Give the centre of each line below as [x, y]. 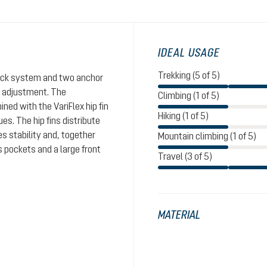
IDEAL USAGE [189, 52]
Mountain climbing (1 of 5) [207, 136]
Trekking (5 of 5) [189, 75]
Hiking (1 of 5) [183, 116]
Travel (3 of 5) [185, 156]
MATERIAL [179, 215]
